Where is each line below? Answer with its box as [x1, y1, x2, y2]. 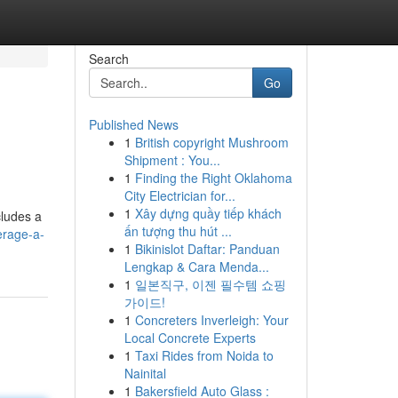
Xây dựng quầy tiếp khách [134, 204, 282, 222]
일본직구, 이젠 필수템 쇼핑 [134, 275, 286, 293]
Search [88, 50, 129, 68]
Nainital [123, 364, 166, 382]
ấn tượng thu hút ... [123, 222, 232, 240]
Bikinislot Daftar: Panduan [134, 240, 280, 258]
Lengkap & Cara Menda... [123, 258, 269, 275]
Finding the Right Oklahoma [134, 169, 292, 187]
